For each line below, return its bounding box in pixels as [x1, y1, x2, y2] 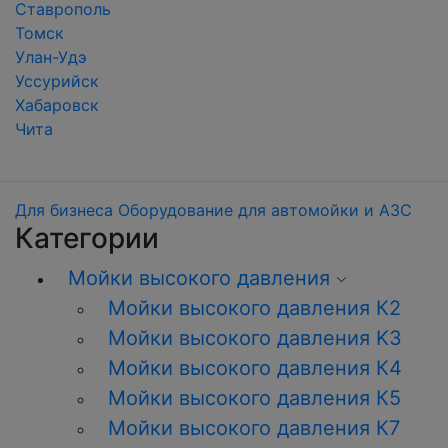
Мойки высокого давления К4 [108, 356, 402, 380]
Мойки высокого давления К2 [108, 296, 401, 320]
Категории [15, 221, 159, 255]
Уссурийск [15, 71, 99, 91]
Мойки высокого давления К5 [108, 386, 401, 410]
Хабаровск [15, 95, 99, 115]
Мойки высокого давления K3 [108, 326, 402, 350]
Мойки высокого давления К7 [108, 416, 400, 440]
